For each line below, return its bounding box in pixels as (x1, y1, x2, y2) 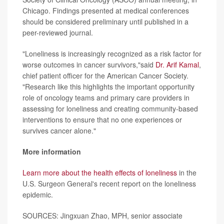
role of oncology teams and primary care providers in (22, 92, 189, 103)
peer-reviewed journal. (22, 27, 93, 38)
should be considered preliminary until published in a (22, 16, 188, 27)
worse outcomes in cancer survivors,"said (22, 59, 155, 70)
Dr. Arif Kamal (155, 59, 199, 70)
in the (177, 167, 196, 178)
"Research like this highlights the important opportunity (22, 81, 194, 92)
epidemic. (22, 189, 53, 200)
